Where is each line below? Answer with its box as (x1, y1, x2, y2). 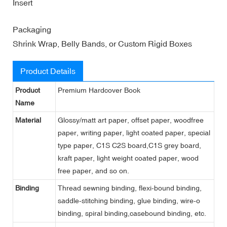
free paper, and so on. (58, 166, 129, 175)
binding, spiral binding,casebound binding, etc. (58, 209, 206, 217)
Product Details (20, 66, 75, 75)
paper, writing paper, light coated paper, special (58, 128, 210, 137)
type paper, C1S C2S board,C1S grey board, (58, 141, 201, 149)
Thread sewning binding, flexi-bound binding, (58, 183, 202, 192)
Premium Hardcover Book (58, 86, 140, 94)
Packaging (13, 24, 51, 34)
